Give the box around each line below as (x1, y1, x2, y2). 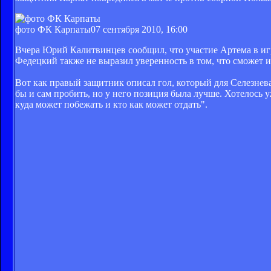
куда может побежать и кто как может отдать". (15, 99, 207, 109)
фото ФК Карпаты (15, 24, 91, 34)
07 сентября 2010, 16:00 (91, 24, 188, 34)
